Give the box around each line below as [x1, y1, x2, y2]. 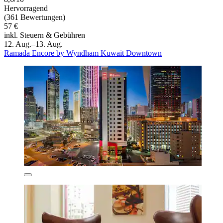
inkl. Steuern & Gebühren [4, 31, 85, 40]
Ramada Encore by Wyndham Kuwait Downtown [4, 49, 162, 58]
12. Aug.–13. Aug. [4, 40, 63, 49]
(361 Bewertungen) [4, 13, 65, 22]
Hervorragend [4, 4, 48, 13]
